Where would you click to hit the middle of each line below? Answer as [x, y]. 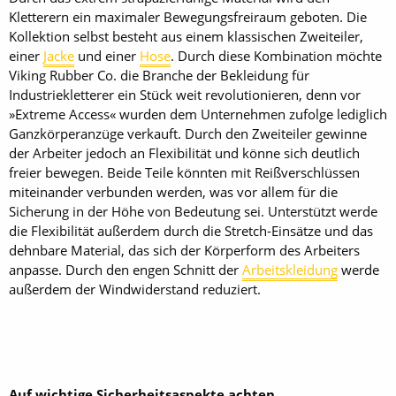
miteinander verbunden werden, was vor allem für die [173, 192]
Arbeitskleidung [290, 270]
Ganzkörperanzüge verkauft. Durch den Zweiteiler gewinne [188, 133]
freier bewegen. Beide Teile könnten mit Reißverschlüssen [184, 172]
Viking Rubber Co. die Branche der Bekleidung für [159, 75]
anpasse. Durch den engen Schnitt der [126, 270]
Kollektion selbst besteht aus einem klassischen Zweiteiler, [186, 36]
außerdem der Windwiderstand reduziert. [135, 289]
